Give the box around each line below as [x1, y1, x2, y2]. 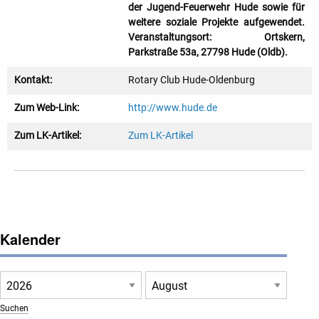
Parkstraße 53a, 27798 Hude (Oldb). [128, 46, 288, 58]
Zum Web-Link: [14, 102, 79, 114]
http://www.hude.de [128, 102, 217, 114]
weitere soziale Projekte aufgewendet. [128, 16, 305, 28]
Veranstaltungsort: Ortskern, [128, 31, 305, 43]
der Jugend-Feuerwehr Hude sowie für [128, 1, 305, 14]
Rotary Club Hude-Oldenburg [128, 74, 255, 86]
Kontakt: [14, 74, 52, 86]
